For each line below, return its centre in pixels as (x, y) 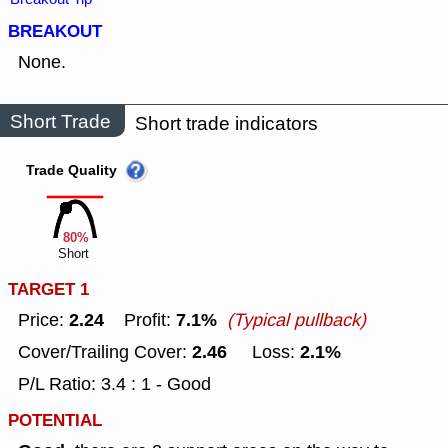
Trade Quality (71, 171)
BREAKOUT (55, 32)
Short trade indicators (226, 124)
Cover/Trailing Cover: (105, 352)
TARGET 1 (48, 290)
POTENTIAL (55, 421)
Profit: (140, 320)
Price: (43, 320)
